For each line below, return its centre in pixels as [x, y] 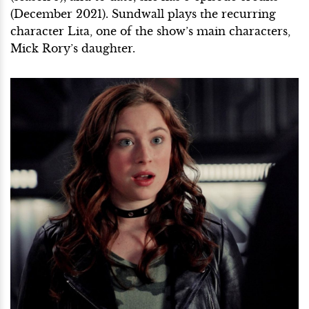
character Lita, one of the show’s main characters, [150, 31]
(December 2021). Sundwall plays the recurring [143, 13]
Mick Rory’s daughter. [74, 48]
